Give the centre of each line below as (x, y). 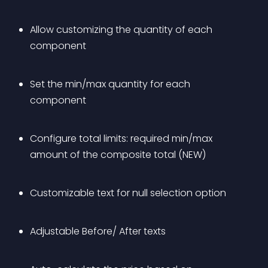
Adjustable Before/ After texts (98, 231)
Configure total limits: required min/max (122, 138)
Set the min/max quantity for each (111, 84)
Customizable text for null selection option (128, 193)
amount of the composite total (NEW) (118, 155)
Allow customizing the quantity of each (122, 30)
